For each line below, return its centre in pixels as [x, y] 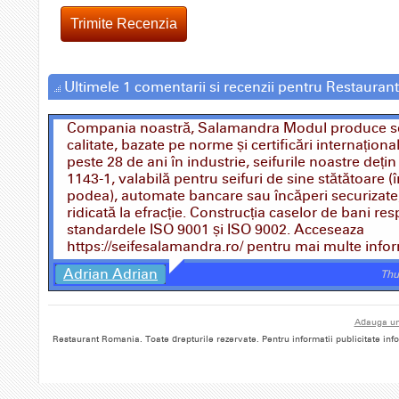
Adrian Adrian [110, 273]
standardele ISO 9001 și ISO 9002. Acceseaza [216, 229]
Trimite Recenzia [124, 23]
